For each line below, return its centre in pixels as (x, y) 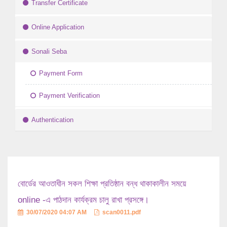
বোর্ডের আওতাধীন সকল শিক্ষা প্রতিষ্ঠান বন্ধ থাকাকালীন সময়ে (102, 184)
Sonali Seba (49, 52)
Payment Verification (69, 96)
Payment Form (61, 73)
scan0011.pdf (121, 213)
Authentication (52, 120)
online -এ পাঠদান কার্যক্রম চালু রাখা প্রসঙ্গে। (83, 200)
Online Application (58, 27)
